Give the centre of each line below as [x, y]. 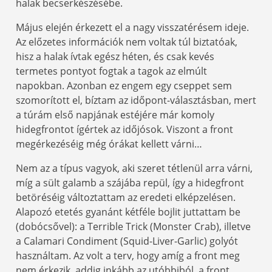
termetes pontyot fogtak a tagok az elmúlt [111, 71]
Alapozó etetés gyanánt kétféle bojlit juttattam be [128, 212]
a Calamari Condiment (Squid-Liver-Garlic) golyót [127, 241]
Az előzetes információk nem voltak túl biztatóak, [127, 42]
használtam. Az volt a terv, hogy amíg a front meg [128, 255]
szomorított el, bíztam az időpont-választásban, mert [136, 100]
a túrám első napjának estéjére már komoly [115, 114]
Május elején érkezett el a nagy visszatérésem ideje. [132, 27]
